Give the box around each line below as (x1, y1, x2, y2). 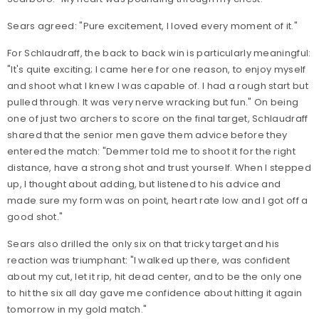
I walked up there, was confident (133, 253, 291, 268)
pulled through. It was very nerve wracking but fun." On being (7, 95, 299, 110)
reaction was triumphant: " (7, 253, 134, 268)
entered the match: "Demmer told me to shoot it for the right (7, 145, 296, 159)
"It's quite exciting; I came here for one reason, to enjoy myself (7, 63, 306, 77)
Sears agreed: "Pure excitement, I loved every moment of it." (7, 19, 298, 33)
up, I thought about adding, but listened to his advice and (7, 177, 281, 192)
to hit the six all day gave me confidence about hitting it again (7, 286, 303, 300)
